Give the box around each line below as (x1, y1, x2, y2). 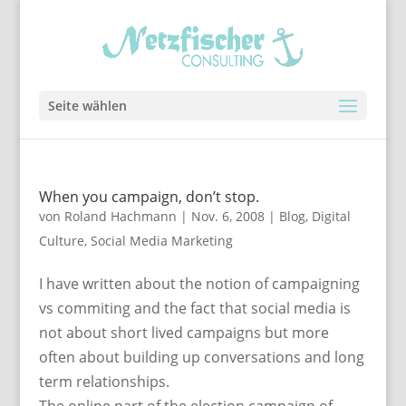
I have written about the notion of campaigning (38, 274, 360, 294)
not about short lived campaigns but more (38, 323, 329, 343)
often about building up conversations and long (38, 347, 364, 367)
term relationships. (38, 372, 169, 391)
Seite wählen (47, 97, 127, 114)
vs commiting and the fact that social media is (38, 298, 351, 318)
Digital (311, 208, 351, 225)
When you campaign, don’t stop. (38, 187, 259, 207)
